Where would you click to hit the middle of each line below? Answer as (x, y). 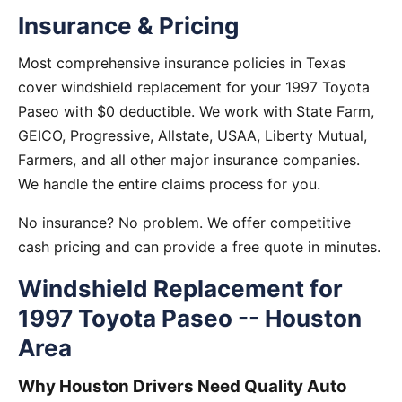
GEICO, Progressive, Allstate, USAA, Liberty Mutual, (192, 135)
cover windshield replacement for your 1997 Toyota (194, 87)
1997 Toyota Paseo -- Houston (190, 318)
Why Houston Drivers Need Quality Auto (182, 386)
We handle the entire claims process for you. (169, 184)
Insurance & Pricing (128, 26)
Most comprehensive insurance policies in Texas (182, 63)
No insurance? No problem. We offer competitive (184, 223)
